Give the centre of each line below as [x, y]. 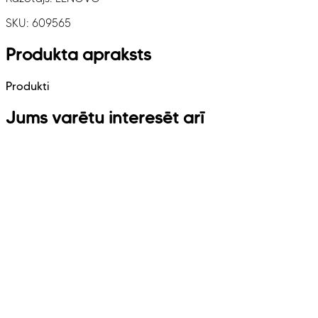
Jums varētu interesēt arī [105, 117]
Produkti [28, 86]
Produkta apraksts [78, 54]
